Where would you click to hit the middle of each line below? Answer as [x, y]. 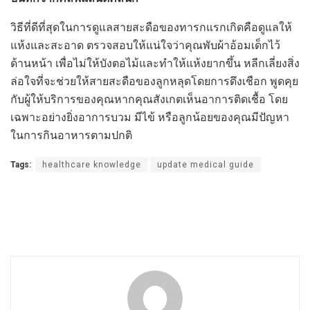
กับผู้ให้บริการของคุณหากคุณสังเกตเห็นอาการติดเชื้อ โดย [149, 99]
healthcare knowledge [92, 164]
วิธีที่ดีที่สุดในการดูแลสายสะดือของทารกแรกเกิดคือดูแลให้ [151, 27]
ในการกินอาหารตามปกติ [71, 135]
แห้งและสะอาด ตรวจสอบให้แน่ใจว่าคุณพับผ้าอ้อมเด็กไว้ [145, 45]
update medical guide [206, 164]
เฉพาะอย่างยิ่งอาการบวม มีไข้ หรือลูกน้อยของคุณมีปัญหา [150, 117]
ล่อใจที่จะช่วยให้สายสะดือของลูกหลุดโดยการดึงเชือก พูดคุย [154, 81]
